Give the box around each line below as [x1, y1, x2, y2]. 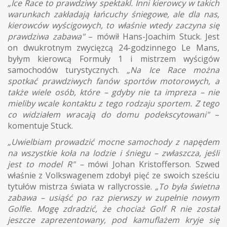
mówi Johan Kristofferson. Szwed [83, 158, 219, 170]
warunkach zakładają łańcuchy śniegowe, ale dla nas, [8, 8, 219, 20]
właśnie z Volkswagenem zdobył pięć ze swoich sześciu [8, 169, 219, 181]
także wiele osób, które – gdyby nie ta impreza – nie [8, 86, 219, 98]
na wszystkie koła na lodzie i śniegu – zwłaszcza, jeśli [8, 147, 219, 159]
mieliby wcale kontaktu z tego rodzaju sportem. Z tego [8, 97, 219, 109]
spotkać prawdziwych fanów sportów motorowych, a [8, 75, 219, 87]
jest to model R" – [8, 158, 84, 170]
